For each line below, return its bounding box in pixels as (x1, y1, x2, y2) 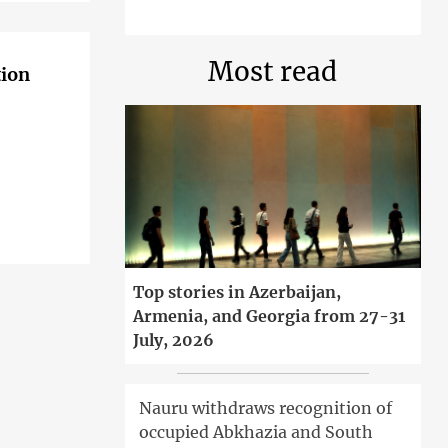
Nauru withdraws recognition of (138, 398, 392, 419)
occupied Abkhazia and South (138, 422, 373, 443)
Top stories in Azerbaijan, (132, 282, 341, 303)
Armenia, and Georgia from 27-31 (132, 306, 405, 327)
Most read (208, 55, 338, 88)
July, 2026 (132, 330, 214, 351)
